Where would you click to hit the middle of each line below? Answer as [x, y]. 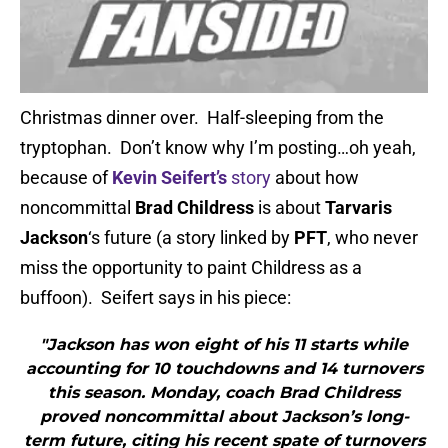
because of [66, 178]
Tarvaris [358, 208]
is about [289, 208]
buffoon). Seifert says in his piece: [155, 298]
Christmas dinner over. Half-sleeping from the [202, 118]
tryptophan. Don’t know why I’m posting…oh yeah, [218, 148]
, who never [372, 238]
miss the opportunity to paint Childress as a [191, 268]
